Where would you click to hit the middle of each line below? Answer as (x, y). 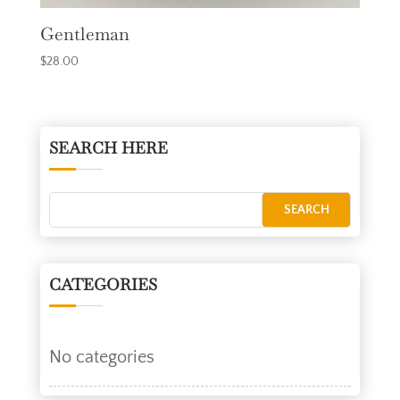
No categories (101, 357)
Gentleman (84, 33)
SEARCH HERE (108, 147)
